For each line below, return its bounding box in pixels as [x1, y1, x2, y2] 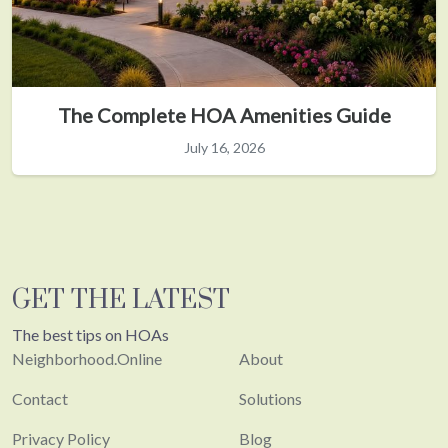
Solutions [239, 388, 302, 408]
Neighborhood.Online [12, 348, 162, 368]
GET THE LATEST [12, 283, 230, 317]
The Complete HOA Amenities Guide [57, 102, 391, 127]
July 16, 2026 [183, 138, 265, 156]
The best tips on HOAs [12, 324, 169, 344]
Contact [12, 388, 68, 408]
